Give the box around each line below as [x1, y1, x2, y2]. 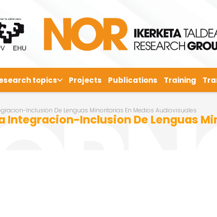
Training [163, 75, 196, 85]
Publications [108, 75, 157, 85]
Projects [69, 75, 102, 85]
